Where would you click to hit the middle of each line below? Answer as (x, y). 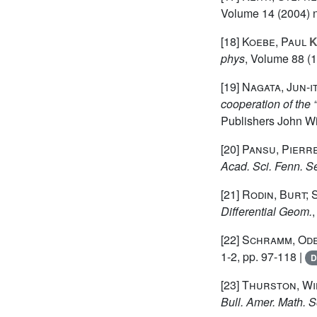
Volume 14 (248, 13)
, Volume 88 (275, 59)
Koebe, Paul (274, 42)
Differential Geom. (266, 212)
